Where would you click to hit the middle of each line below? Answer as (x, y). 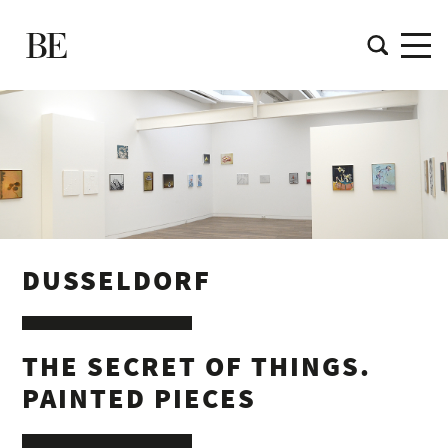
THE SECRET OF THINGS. (197, 366)
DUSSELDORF (117, 280)
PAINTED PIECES (139, 398)
